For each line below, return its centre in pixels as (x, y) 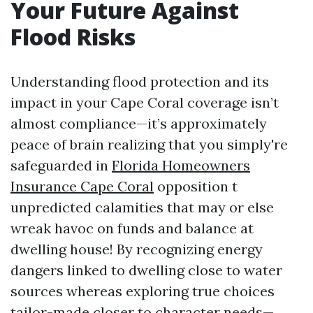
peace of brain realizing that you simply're (149, 144)
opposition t (196, 186)
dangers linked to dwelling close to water (146, 270)
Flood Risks (73, 37)
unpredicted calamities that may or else (142, 207)
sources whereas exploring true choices (143, 291)
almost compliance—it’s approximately (139, 123)
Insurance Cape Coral (82, 186)
